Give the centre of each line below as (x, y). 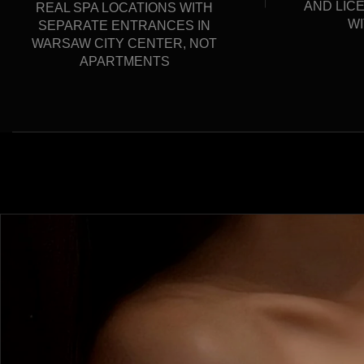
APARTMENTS (124, 61)
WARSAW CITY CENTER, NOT (124, 43)
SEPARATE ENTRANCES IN (124, 26)
